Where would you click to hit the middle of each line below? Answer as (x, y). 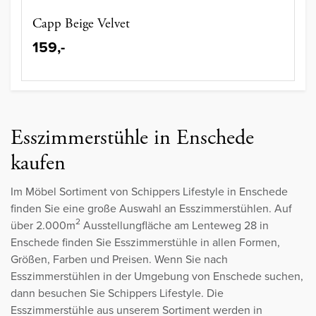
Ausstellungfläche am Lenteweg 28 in (175, 226)
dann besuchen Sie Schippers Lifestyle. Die (117, 293)
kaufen (38, 164)
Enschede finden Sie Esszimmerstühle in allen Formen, (145, 243)
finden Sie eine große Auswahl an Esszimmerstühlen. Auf (151, 209)
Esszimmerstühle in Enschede (132, 138)
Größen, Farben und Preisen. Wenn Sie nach (119, 260)
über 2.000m (43, 226)
